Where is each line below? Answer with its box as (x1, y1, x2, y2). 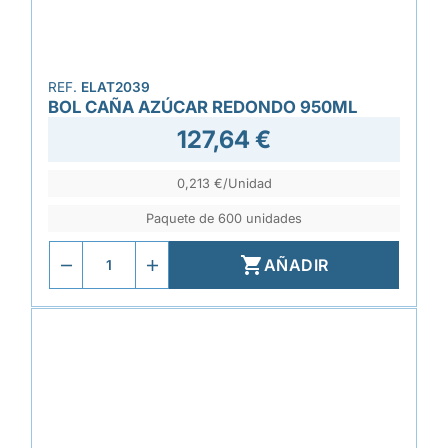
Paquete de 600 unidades (146, 211, 302, 226)
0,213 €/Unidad (176, 176, 272, 191)
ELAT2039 (81, 79, 150, 95)
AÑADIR (263, 255, 329, 275)
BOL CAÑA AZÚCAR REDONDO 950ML (48, 97, 357, 117)
